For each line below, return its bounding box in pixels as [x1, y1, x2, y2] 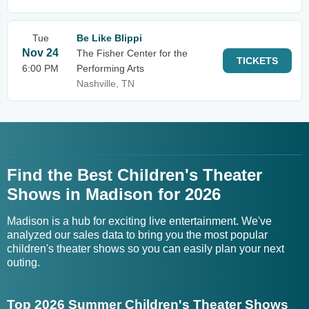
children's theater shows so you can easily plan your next [7, 243, 284, 255]
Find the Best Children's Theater [7, 166, 262, 184]
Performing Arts [77, 63, 144, 74]
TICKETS [237, 55, 278, 66]
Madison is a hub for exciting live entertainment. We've [7, 215, 272, 227]
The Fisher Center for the [77, 48, 188, 59]
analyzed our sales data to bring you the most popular [7, 229, 268, 241]
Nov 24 [22, 47, 59, 59]
